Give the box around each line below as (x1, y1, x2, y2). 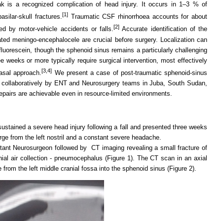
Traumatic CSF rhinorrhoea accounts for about (68, 13, 208, 21)
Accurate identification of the (119, 25, 207, 33)
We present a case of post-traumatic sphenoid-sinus (52, 69, 207, 76)
